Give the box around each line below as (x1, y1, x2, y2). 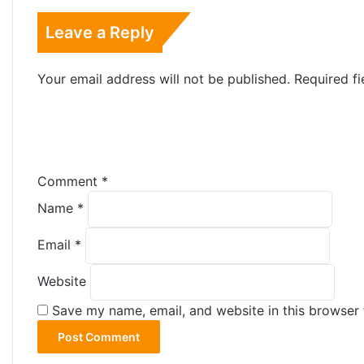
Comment (37, 173, 102, 189)
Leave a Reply (45, 23, 154, 42)
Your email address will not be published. (37, 71, 290, 87)
